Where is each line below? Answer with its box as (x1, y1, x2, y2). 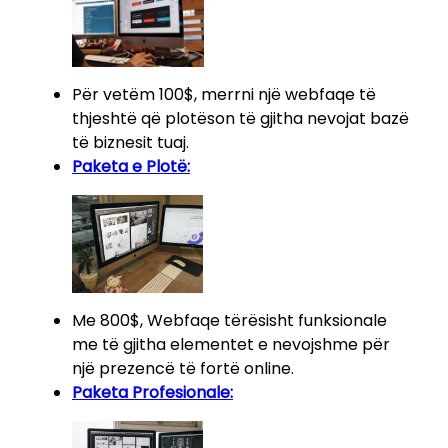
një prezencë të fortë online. (72, 356, 294, 380)
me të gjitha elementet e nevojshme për (72, 332, 390, 356)
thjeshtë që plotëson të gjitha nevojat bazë (72, 107, 409, 131)
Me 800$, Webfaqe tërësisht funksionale (72, 308, 387, 332)
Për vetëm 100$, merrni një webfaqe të (72, 83, 376, 107)
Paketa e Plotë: (72, 155, 190, 179)
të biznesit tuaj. (72, 131, 189, 155)
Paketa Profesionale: (72, 380, 233, 404)
